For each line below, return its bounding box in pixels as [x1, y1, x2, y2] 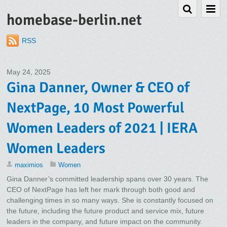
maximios [15, 161, 44, 169]
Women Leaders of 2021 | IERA [7, 119, 198, 137]
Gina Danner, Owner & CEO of [7, 79, 190, 97]
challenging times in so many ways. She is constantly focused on [7, 196, 214, 205]
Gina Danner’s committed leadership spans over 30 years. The [7, 175, 209, 183]
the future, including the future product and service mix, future [7, 207, 205, 215]
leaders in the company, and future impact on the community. [7, 217, 203, 226]
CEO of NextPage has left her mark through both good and [7, 185, 196, 194]
